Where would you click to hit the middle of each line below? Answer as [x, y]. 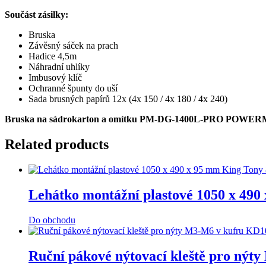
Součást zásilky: [37, 15]
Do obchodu [52, 220]
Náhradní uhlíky [59, 67]
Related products [57, 145]
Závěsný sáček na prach [73, 46]
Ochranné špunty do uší [73, 88]
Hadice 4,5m [53, 56]
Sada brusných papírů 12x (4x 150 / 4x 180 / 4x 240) [128, 99]
